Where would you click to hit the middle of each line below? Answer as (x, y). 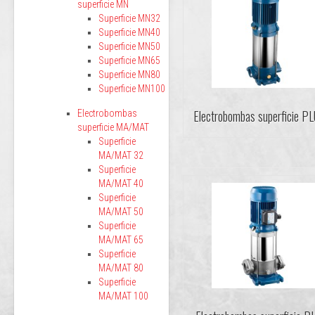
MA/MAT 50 (121, 212)
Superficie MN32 (129, 18)
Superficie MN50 (129, 46)
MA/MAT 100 (123, 296)
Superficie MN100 (132, 89)
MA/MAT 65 (121, 240)
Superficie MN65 (129, 60)
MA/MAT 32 (121, 155)
